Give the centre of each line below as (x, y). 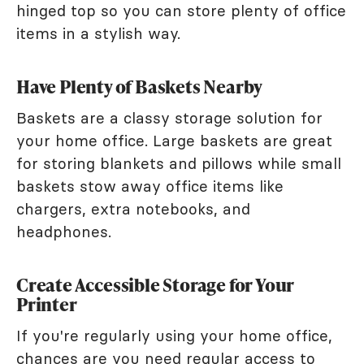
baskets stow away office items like (150, 186)
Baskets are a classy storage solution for (169, 117)
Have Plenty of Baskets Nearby (140, 86)
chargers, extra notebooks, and (133, 208)
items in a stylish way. (98, 33)
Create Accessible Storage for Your (156, 284)
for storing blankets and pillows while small (179, 163)
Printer (47, 304)
